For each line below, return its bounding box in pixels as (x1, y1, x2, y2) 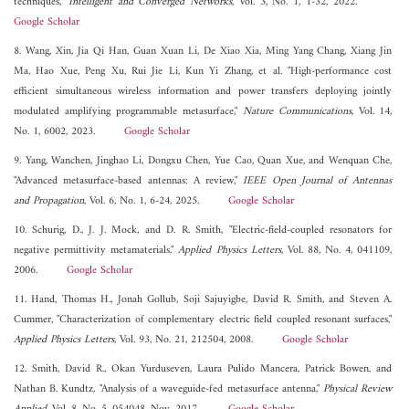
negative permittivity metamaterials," (14, 240, 179, 260)
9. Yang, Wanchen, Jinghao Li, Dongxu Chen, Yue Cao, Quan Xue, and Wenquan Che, (14, 151, 393, 171)
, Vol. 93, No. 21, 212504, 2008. (114, 330, 282, 350)
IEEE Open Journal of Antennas (243, 171, 393, 191)
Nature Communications (242, 101, 351, 121)
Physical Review (323, 379, 393, 399)
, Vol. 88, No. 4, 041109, (280, 240, 393, 260)
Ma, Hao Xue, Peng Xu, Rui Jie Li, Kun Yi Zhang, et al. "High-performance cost (14, 61, 393, 81)
